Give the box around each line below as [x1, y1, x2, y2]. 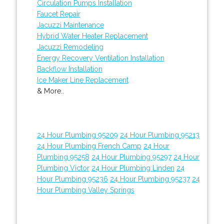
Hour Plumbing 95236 [36, 174, 108, 183]
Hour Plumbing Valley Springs [36, 185, 134, 194]
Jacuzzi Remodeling [36, 42, 103, 51]
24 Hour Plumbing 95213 [119, 130, 199, 139]
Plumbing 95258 [36, 152, 89, 161]
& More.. [36, 86, 64, 95]
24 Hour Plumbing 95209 [36, 130, 118, 139]
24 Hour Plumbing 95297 [91, 152, 171, 161]
